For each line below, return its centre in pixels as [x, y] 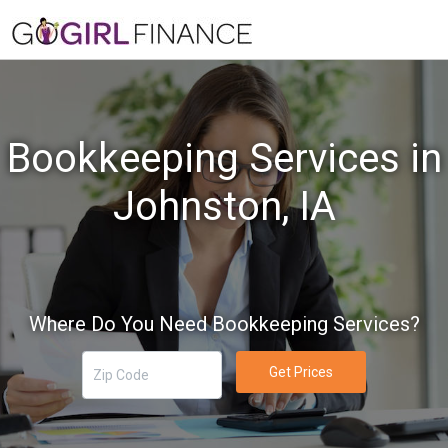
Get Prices [300, 371]
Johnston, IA [224, 206]
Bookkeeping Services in [224, 158]
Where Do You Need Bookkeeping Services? [224, 324]
